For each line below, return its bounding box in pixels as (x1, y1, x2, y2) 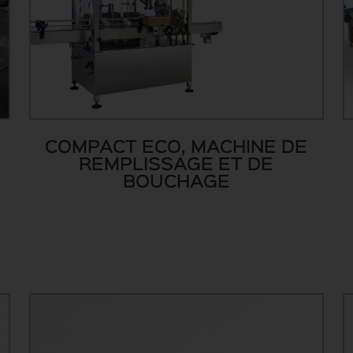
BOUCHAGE (122, 174, 230, 191)
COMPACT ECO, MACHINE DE (45, 139, 308, 156)
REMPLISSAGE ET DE (79, 157, 274, 173)
